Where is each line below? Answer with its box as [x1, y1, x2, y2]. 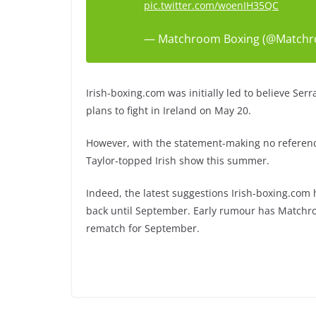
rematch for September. [86, 221, 200, 235]
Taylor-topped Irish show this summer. [86, 154, 269, 167]
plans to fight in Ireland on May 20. [86, 104, 251, 117]
